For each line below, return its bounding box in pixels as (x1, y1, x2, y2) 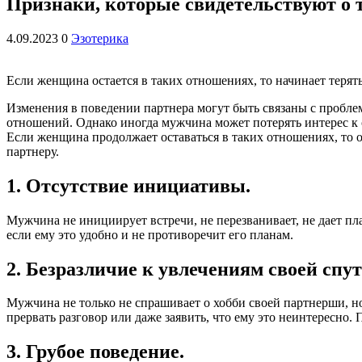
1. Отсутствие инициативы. (6, 175, 250, 196)
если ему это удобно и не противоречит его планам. (6, 227, 293, 242)
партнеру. (6, 144, 59, 158)
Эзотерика (71, 31, 128, 45)
